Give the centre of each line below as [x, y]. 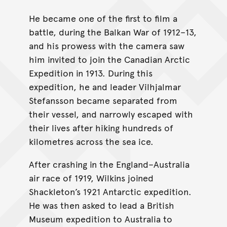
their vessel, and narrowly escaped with [111, 113]
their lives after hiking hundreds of [101, 127]
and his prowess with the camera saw [106, 45]
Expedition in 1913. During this [90, 72]
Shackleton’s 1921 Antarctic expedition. [110, 191]
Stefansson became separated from [103, 100]
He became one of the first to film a [103, 18]
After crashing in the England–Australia [109, 164]
